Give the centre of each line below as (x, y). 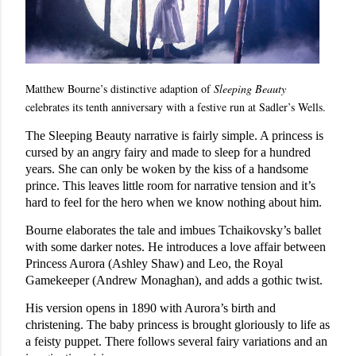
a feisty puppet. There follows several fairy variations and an (176, 341)
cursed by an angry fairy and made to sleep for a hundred (168, 152)
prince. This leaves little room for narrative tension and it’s (170, 185)
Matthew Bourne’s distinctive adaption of (120, 88)
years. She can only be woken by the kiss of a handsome (167, 168)
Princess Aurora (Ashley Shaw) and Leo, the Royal (154, 263)
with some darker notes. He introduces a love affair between (176, 246)
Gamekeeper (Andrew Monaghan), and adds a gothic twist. (174, 280)
